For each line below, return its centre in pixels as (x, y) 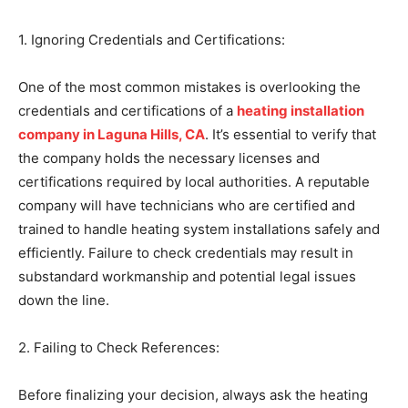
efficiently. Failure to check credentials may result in (186, 253)
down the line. (64, 300)
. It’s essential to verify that (291, 134)
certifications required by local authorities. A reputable (194, 182)
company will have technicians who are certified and (187, 205)
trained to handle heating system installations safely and (199, 229)
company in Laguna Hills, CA (112, 134)
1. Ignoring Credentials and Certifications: (152, 40)
